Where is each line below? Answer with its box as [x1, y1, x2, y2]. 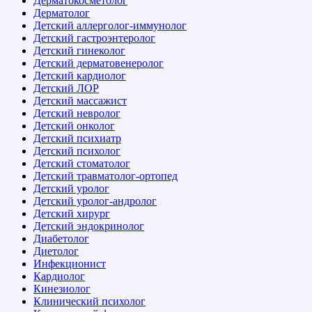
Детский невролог [33, 107, 120, 119]
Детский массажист [33, 94, 127, 107]
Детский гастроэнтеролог [33, 31, 155, 44]
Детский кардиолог [33, 69, 126, 81]
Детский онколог [33, 119, 115, 132]
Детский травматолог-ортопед [33, 169, 178, 182]
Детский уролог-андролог [33, 194, 157, 207]
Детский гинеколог [33, 44, 125, 56]
